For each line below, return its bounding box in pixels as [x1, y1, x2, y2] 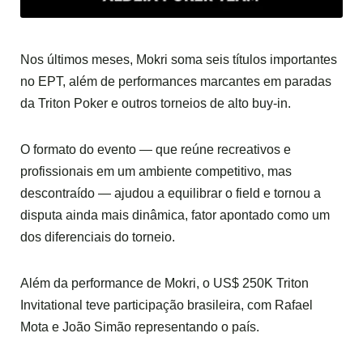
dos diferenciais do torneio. [20, 230, 175, 244]
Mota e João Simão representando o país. [20, 320, 259, 334]
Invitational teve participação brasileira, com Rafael [20, 298, 313, 312]
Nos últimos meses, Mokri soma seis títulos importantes [20, 53, 337, 66]
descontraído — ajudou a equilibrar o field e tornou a [20, 186, 321, 200]
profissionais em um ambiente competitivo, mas [20, 164, 292, 178]
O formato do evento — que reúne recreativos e [20, 143, 291, 156]
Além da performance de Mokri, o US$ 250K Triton [20, 276, 309, 290]
